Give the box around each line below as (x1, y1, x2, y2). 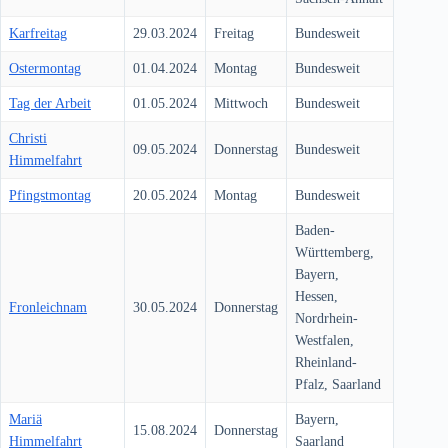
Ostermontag (9, 60, 81, 76)
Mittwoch (214, 95, 268, 111)
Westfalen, (295, 332, 354, 348)
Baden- (295, 222, 335, 238)
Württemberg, (295, 244, 374, 260)
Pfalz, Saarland (295, 376, 381, 392)
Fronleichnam (9, 299, 87, 315)
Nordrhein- (295, 310, 358, 326)
